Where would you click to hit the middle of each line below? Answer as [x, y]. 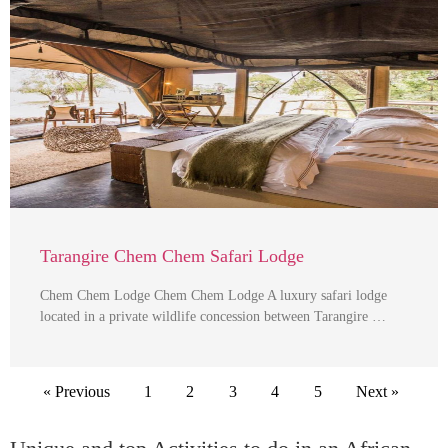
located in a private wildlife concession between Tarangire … [213, 316]
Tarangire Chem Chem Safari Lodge [172, 256]
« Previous [76, 391]
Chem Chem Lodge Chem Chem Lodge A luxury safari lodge [213, 295]
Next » [377, 391]
